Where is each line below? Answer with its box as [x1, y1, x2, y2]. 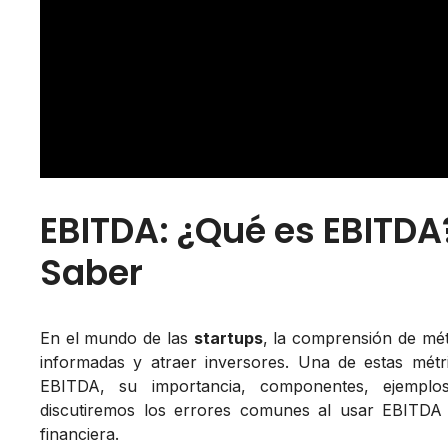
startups [193, 327, 263, 348]
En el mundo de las [40, 327, 194, 348]
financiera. [40, 423, 119, 444]
